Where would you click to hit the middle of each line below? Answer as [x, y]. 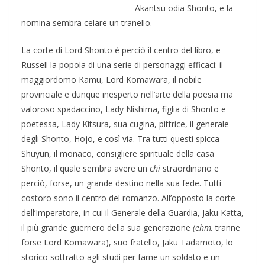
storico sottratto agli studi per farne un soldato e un [121, 257]
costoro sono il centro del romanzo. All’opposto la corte [128, 198]
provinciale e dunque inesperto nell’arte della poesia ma [127, 94]
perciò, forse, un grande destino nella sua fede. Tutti [121, 183]
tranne [227, 227]
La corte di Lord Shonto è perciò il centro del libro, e [121, 50]
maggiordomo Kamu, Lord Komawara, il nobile [112, 79]
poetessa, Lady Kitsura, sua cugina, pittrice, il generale [125, 124]
